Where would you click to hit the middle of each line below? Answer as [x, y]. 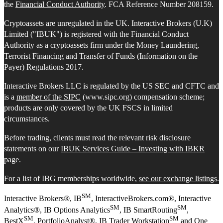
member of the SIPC [49, 97]
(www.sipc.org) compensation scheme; [143, 97]
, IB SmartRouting [148, 210]
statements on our [32, 149]
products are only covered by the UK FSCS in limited [88, 108]
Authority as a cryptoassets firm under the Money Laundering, [102, 45]
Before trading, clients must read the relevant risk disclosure [97, 138]
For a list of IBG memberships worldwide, [71, 179]
